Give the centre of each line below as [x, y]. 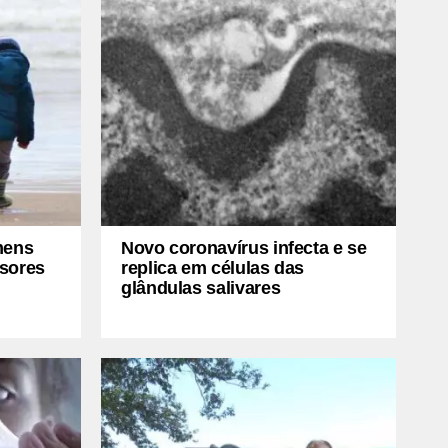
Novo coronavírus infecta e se [244, 247]
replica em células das [213, 267]
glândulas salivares [201, 287]
